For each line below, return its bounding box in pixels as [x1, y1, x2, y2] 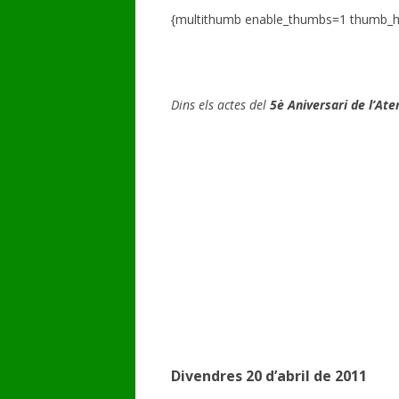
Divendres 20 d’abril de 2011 [171, 366, 367, 386]
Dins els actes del [171, 96, 266, 113]
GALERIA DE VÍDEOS [242, 29, 335, 43]
